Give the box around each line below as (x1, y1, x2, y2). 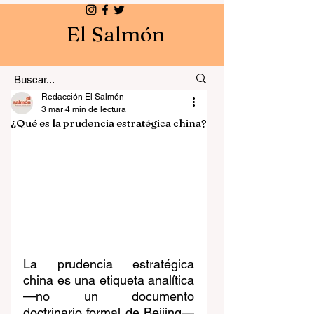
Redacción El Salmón (41, 92, 124, 102)
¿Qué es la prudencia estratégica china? (11, 116, 207, 130)
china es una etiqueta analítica (23, 273, 194, 288)
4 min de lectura (65, 104, 126, 114)
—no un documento (23, 289, 194, 304)
